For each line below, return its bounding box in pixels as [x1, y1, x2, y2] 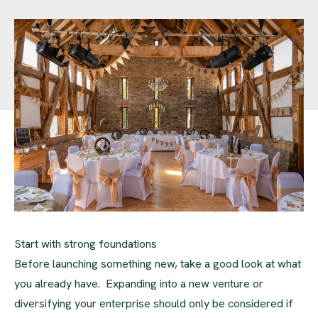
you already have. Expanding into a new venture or [14, 276, 263, 292]
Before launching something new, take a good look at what [14, 256, 301, 272]
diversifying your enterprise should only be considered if [14, 296, 293, 312]
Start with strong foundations [14, 236, 157, 252]
